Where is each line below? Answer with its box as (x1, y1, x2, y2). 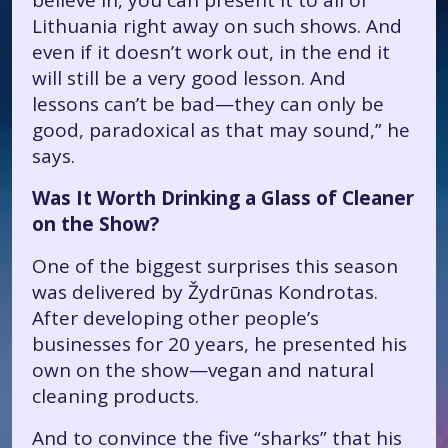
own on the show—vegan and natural (32, 357, 374, 383)
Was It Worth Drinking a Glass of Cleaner (32, 185, 414, 211)
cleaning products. (32, 383, 199, 409)
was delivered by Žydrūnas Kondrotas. (32, 279, 378, 305)
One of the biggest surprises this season (32, 253, 398, 279)
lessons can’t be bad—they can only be (32, 91, 384, 117)
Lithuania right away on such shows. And (32, 13, 402, 39)
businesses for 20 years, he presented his (32, 331, 407, 357)
